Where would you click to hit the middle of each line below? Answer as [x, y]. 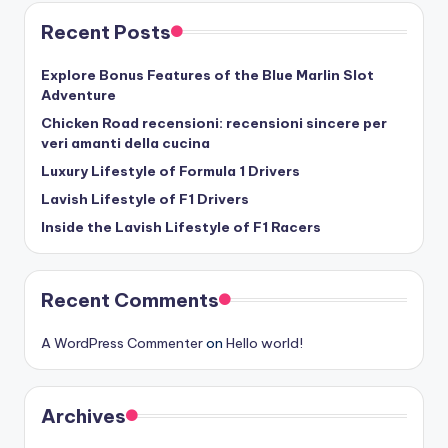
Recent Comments [130, 300]
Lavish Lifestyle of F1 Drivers [145, 199]
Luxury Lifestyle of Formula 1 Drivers [170, 171]
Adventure [78, 95]
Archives [83, 416]
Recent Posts [106, 32]
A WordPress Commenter [122, 343]
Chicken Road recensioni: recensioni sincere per [214, 123]
